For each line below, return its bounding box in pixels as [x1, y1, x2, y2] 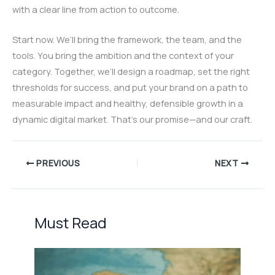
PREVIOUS [34, 158, 80, 169]
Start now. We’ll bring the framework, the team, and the [12, 33, 242, 46]
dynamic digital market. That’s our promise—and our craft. [12, 113, 252, 126]
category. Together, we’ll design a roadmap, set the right [12, 65, 250, 78]
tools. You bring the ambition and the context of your [12, 49, 234, 62]
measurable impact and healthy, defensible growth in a [12, 97, 243, 110]
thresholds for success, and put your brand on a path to [12, 81, 248, 94]
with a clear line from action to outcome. [12, 2, 179, 15]
